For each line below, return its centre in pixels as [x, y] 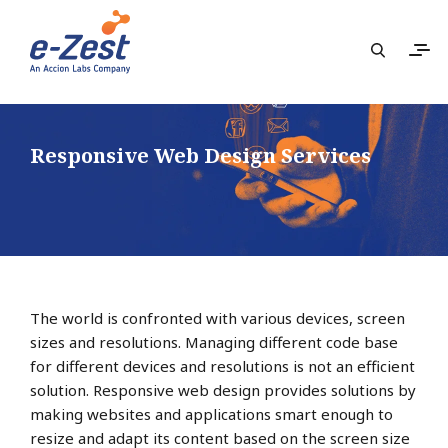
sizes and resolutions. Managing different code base [214, 342]
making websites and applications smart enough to [211, 414]
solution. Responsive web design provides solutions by [223, 390]
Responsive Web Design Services [200, 155]
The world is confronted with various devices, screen [217, 318]
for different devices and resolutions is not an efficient [222, 366]
